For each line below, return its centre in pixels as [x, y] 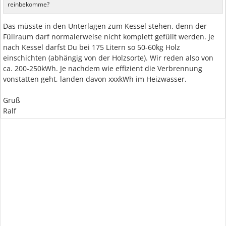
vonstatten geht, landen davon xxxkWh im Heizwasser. [95, 79]
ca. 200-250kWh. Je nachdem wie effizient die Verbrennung [103, 68]
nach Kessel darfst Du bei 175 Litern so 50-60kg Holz [92, 47]
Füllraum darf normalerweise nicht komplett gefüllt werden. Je [109, 37]
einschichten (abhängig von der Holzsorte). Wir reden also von [108, 58]
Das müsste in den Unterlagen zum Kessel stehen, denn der [105, 26]
